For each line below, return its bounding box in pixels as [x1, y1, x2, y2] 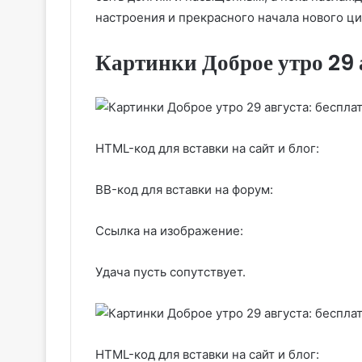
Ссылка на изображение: [95, 223, 243, 238]
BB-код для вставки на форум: [95, 182, 273, 197]
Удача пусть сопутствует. [95, 264, 246, 280]
